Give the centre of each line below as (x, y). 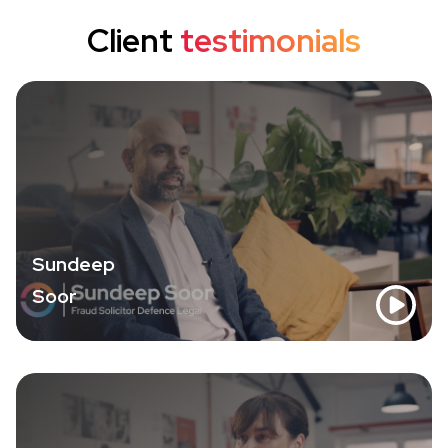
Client (133, 41)
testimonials (270, 41)
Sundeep (73, 264)
